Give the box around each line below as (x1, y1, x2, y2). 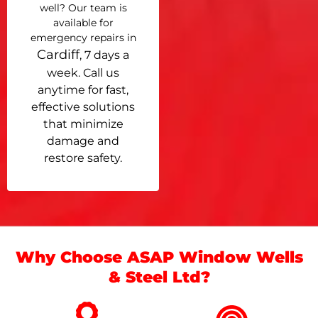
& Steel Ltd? (108, 268, 210, 287)
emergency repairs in (30, 31, 136, 44)
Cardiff (37, 46, 79, 62)
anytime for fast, (38, 82, 128, 97)
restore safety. (44, 150, 122, 165)
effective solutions (31, 99, 135, 114)
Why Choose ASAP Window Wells (15, 248, 303, 268)
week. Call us (47, 65, 119, 79)
